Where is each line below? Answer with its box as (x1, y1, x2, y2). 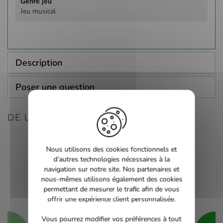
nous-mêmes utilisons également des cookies (41, 174, 182, 184)
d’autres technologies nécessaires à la (53, 154, 170, 164)
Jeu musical (20, 6, 56, 16)
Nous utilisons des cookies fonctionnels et (46, 144, 177, 154)
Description (15, 56, 62, 69)
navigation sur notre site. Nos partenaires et (44, 164, 179, 174)
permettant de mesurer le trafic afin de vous (43, 184, 180, 194)
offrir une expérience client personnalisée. (47, 194, 176, 204)
